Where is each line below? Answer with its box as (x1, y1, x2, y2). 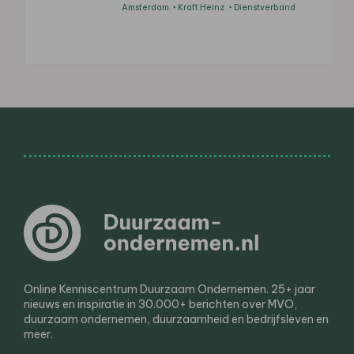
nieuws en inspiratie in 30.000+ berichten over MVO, (24, 297, 297, 312)
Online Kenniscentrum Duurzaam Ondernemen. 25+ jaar (24, 282, 315, 297)
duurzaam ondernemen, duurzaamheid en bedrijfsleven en (24, 312, 329, 327)
